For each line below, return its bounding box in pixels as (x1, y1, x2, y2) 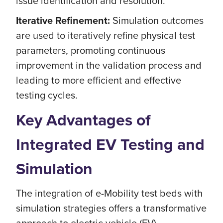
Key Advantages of (16, 108, 150, 131)
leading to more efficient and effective (16, 73, 181, 87)
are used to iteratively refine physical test (16, 28, 195, 42)
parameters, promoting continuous (16, 43, 165, 57)
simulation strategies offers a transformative (16, 201, 207, 215)
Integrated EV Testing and (16, 132, 205, 156)
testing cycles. (16, 88, 78, 102)
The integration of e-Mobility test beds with (16, 186, 203, 200)
